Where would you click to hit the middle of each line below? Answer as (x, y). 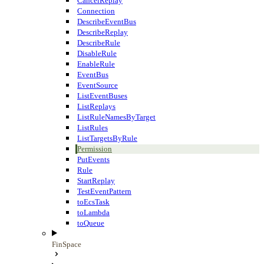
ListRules (93, 127)
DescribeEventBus (107, 21)
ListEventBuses (102, 95)
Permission (95, 148)
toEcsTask (93, 202)
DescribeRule (99, 42)
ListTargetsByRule (107, 138)
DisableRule (97, 53)
